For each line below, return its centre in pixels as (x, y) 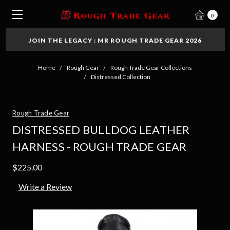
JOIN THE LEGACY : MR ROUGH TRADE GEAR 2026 (115, 40)
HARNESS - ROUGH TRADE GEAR (100, 147)
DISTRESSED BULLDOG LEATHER (101, 130)
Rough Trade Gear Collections (151, 68)
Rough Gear (83, 68)
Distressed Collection (121, 77)
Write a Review (45, 186)
